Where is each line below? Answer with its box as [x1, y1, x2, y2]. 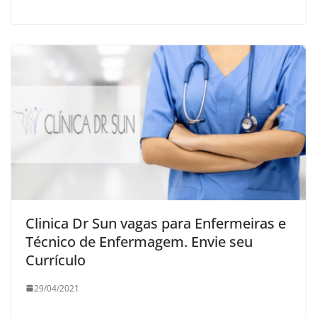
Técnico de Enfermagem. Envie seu [25, 231, 253, 251]
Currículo [25, 250, 86, 270]
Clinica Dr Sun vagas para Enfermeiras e [25, 213, 286, 233]
